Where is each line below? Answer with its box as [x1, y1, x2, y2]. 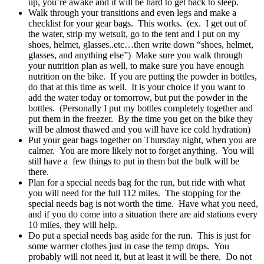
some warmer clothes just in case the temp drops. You [28, 240, 229, 251]
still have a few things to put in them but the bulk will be [28, 156, 239, 166]
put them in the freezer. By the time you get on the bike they [28, 113, 253, 124]
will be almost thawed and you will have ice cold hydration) [28, 124, 250, 134]
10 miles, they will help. [28, 219, 117, 230]
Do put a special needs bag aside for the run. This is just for [28, 230, 250, 240]
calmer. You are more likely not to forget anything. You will [28, 145, 254, 156]
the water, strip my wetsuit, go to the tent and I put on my [28, 28, 240, 39]
